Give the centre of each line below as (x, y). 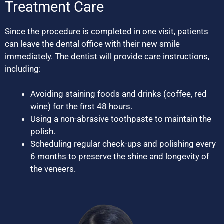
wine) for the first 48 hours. (81, 107)
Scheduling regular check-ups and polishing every (123, 144)
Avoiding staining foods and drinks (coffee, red (119, 94)
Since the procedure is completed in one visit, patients (107, 31)
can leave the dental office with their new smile (92, 44)
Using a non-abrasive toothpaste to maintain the (121, 119)
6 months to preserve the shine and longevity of (120, 157)
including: (23, 69)
